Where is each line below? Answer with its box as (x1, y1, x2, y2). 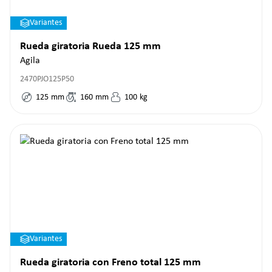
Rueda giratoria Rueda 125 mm (20, 41, 161, 52)
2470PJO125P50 (20, 75, 74, 84)
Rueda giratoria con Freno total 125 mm (20, 257, 201, 268)
